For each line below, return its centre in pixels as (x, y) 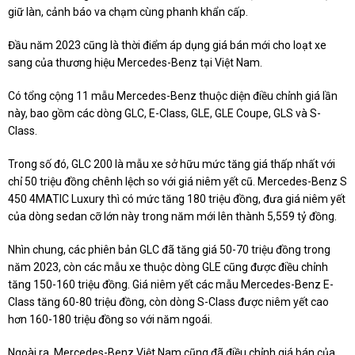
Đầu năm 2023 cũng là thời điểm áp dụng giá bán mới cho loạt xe (167, 46)
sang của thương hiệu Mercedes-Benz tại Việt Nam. (135, 63)
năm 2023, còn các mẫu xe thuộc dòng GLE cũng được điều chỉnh (168, 267)
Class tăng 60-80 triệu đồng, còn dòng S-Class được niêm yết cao (168, 302)
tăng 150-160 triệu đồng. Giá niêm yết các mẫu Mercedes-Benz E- (171, 285)
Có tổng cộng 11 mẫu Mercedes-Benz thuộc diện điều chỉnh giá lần (173, 96)
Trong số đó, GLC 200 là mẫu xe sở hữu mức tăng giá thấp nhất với (172, 164)
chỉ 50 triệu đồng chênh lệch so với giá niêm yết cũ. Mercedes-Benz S (177, 182)
